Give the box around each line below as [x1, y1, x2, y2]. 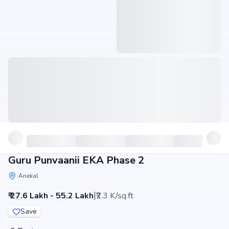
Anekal [18, 172, 38, 180]
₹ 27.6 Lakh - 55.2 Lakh [8, 190, 94, 201]
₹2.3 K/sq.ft [96, 190, 133, 201]
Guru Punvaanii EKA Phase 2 [8, 153, 144, 167]
